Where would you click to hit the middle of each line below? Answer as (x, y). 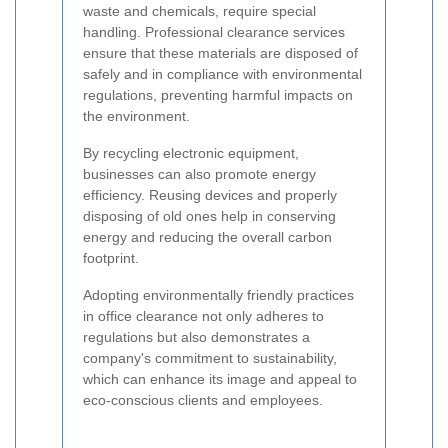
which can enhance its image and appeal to (220, 379)
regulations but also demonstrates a (196, 337)
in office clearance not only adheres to (203, 316)
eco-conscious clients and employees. (203, 400)
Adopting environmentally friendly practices (218, 295)
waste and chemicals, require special (199, 11)
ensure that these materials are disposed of (220, 53)
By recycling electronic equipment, (191, 153)
